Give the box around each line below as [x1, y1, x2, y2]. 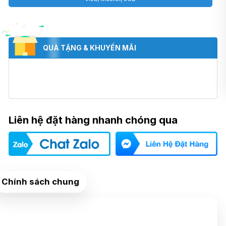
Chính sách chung [2, 177, 79, 187]
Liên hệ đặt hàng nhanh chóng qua [9, 114, 178, 126]
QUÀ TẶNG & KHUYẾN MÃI [43, 43, 137, 52]
